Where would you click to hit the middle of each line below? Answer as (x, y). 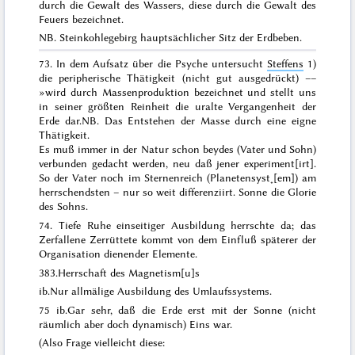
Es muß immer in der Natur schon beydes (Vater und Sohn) (177, 149)
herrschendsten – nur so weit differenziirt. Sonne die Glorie (177, 192)
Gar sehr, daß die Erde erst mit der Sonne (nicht (191, 309)
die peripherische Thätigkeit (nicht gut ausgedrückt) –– (177, 78)
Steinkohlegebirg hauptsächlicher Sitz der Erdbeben (180, 38)
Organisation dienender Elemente (117, 254)
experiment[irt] (279, 164)
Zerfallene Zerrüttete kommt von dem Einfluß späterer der (177, 240)
